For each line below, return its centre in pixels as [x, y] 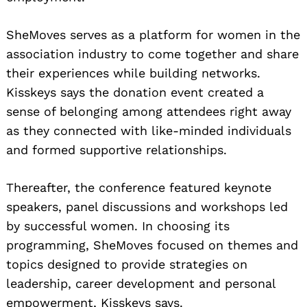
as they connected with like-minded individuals [149, 131]
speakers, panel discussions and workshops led [147, 207]
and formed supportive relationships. [116, 150]
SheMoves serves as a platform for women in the [153, 35]
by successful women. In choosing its [118, 226]
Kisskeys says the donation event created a [135, 93]
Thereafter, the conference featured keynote [139, 188]
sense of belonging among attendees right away [149, 112]
